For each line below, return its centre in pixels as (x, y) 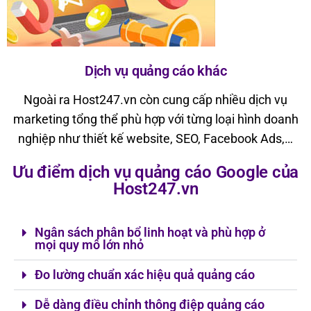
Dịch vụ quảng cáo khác (155, 71)
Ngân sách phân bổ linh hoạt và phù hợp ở (150, 233)
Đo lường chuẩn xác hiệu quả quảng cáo (145, 275)
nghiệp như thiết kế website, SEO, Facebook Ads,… (155, 139)
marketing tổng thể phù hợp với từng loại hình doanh (155, 119)
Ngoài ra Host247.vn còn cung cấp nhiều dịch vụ (155, 100)
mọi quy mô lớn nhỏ (89, 245)
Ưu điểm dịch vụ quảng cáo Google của (155, 173)
